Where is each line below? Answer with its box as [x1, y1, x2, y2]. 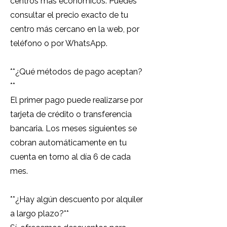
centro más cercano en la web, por [10, 24, 139, 34]
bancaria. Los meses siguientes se [10, 124, 137, 133]
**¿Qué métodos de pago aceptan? [10, 67, 142, 77]
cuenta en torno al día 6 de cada [10, 152, 131, 162]
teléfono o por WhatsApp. [10, 39, 107, 48]
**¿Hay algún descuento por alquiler [10, 195, 143, 204]
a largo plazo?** [10, 209, 69, 218]
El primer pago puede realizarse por [10, 95, 143, 105]
